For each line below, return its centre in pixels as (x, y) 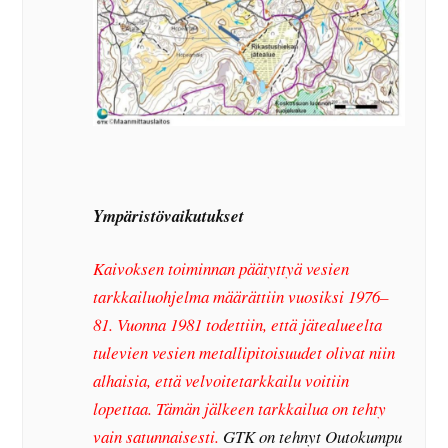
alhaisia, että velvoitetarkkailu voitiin (221, 381)
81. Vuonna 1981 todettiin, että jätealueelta (238, 325)
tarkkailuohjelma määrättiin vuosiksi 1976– (241, 297)
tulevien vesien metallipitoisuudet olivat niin (244, 353)
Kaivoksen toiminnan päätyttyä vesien (221, 269)
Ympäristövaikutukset (169, 215)
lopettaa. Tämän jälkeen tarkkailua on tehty (240, 409)
